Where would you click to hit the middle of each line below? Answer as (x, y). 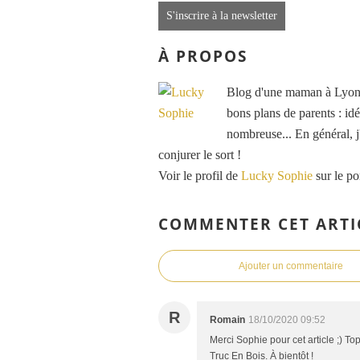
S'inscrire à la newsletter (222, 16)
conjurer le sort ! (200, 154)
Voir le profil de (200, 175)
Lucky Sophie (277, 175)
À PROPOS (203, 55)
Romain (227, 320)
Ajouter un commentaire (291, 266)
